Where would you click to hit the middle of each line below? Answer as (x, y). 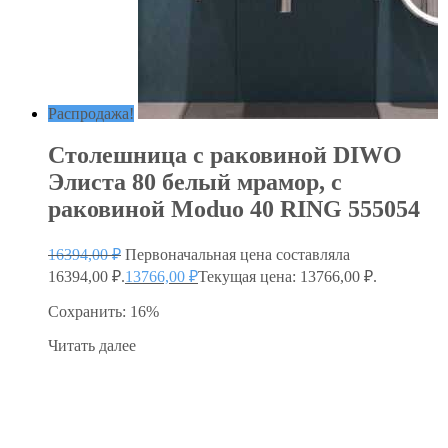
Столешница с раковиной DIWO (225, 155)
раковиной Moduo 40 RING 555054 (234, 209)
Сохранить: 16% (103, 312)
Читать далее (92, 346)
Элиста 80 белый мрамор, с (195, 182)
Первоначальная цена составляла (237, 255)
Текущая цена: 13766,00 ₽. (287, 277)
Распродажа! (91, 113)
